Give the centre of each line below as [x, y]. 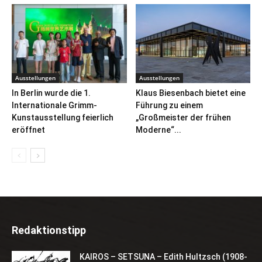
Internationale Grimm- [54, 106]
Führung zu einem [169, 106]
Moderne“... [158, 130]
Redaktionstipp [49, 230]
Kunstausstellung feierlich [63, 118]
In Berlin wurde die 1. [51, 93]
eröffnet [28, 130]
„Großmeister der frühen [183, 118]
